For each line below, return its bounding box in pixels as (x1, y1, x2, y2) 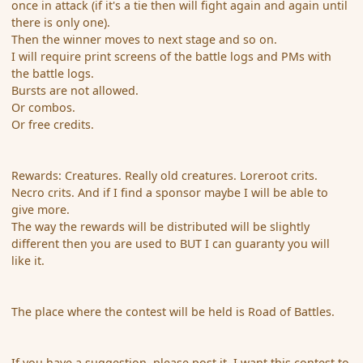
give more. (11, 202, 70, 218)
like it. (11, 253, 45, 269)
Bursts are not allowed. (11, 83, 139, 99)
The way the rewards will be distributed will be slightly (11, 219, 310, 235)
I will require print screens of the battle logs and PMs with (11, 49, 332, 65)
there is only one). (11, 15, 111, 31)
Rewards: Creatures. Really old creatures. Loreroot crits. (11, 168, 318, 184)
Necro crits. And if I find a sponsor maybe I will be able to (11, 185, 329, 201)
